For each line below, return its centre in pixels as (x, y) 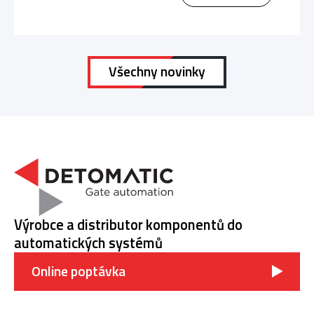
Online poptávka (78, 271)
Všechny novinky (157, 72)
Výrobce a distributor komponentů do (128, 224)
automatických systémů (88, 243)
